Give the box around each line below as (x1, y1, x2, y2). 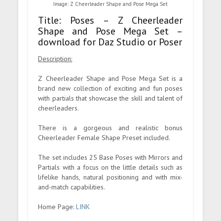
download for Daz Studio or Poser (38, 35, 183, 48)
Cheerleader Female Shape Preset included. (38, 133, 171, 142)
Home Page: (38, 202, 76, 211)
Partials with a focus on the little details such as (38, 162, 183, 172)
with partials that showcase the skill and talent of (38, 93, 183, 103)
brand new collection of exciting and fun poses (38, 83, 183, 93)
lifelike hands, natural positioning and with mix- (38, 172, 183, 182)
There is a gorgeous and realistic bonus (38, 123, 183, 132)
